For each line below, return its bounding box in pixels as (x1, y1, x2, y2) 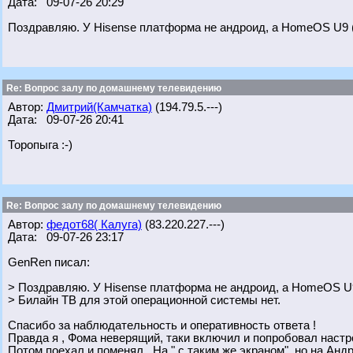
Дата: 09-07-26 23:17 (8, 231, 124, 243)
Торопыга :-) (8, 139, 72, 151)
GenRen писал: (8, 256, 90, 269)
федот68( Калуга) (46, 218, 142, 231)
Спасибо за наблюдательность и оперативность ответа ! (8, 319, 316, 332)
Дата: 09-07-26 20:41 (8, 113, 124, 126)
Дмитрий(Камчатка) (46, 101, 152, 113)
